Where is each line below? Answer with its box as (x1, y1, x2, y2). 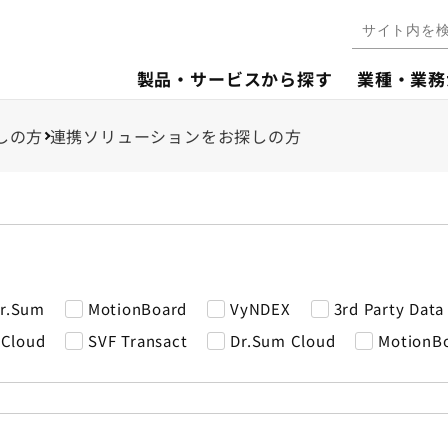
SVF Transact (88, 330, 188, 351)
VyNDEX (230, 298, 291, 319)
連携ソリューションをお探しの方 (49, 123, 302, 148)
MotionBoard (87, 298, 187, 319)
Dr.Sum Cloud (230, 330, 336, 351)
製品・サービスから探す (136, 65, 333, 91)
